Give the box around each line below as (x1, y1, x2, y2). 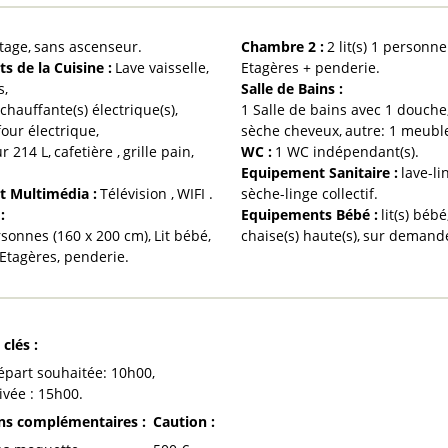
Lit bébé (154, 225, 208, 245)
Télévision (100, 183, 167, 203)
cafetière (54, 141, 113, 161)
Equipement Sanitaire (241, 162, 395, 182)
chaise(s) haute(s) (241, 225, 358, 245)
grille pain (123, 141, 191, 161)
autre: (345, 120, 386, 140)
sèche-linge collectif (241, 183, 375, 203)
